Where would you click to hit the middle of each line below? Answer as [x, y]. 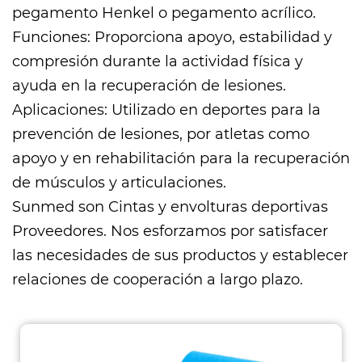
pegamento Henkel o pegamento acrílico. [164, 13]
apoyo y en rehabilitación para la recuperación [181, 158]
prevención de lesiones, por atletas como [161, 134]
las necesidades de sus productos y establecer [180, 255]
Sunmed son [60, 207]
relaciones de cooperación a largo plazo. [158, 280]
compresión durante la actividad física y [158, 61]
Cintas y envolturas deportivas [218, 207]
